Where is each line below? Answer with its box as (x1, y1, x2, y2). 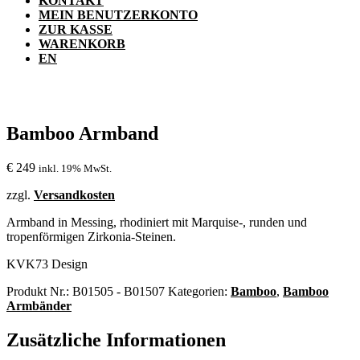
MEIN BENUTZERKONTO (39, 7, 198, 22)
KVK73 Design (6, 257, 88, 272)
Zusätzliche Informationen (6, 329, 226, 351)
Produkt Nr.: (6, 284, 72, 299)
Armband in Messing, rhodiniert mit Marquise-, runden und (6, 215, 307, 230)
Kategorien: (168, 284, 227, 299)
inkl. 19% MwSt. (39, 162, 112, 175)
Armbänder (6, 299, 72, 313)
